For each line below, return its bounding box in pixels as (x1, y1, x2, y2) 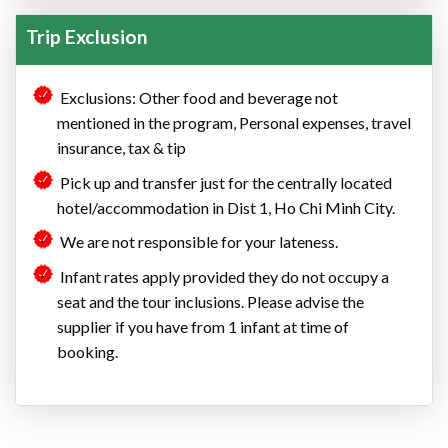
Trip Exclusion (26, 25, 148, 49)
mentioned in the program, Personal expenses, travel (56, 113, 411, 133)
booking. (56, 342, 118, 361)
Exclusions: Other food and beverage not (56, 88, 338, 108)
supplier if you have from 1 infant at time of (56, 317, 349, 336)
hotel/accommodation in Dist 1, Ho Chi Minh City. (56, 197, 395, 217)
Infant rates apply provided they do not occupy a (56, 267, 389, 286)
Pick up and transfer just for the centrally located (56, 172, 392, 192)
